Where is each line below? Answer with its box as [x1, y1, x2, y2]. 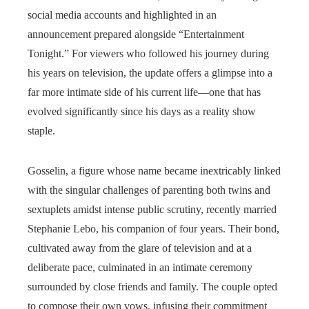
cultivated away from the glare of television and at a [28, 242, 252, 254]
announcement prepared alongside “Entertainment [28, 28, 244, 40]
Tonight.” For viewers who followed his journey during [28, 48, 269, 59]
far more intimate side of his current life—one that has [28, 86, 261, 98]
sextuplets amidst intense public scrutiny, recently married [28, 203, 277, 215]
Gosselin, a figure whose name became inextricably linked [28, 165, 281, 177]
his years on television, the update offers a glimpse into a [28, 67, 272, 79]
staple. [28, 125, 55, 137]
